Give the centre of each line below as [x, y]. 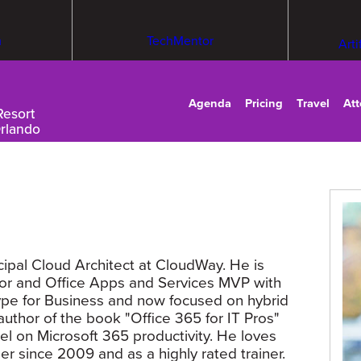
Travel [313, 103]
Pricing [264, 103]
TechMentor [180, 41]
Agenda [210, 103]
